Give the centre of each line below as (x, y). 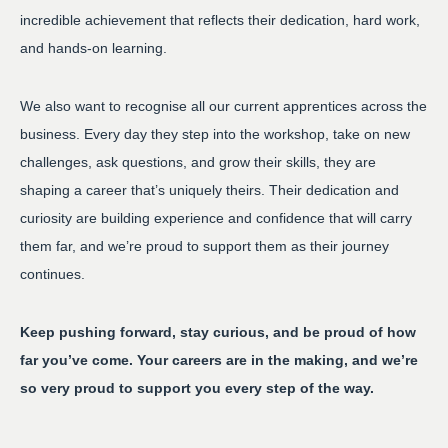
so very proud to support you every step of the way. (197, 388)
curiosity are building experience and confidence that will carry (216, 218)
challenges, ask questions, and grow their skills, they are (198, 162)
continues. (52, 274)
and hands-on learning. (93, 48)
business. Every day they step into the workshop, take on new (215, 134)
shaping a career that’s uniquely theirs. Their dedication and (209, 190)
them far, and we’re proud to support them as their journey (204, 246)
